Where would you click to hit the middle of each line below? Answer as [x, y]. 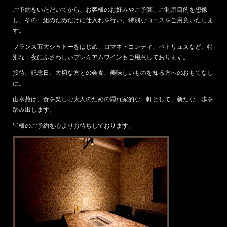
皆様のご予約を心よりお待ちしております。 [73, 126]
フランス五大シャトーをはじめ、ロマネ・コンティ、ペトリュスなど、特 [113, 47]
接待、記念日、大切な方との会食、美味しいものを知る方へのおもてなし [113, 73]
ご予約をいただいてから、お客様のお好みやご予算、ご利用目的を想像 [110, 10]
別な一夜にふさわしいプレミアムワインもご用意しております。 [101, 58]
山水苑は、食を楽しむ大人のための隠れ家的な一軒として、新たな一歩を [113, 100]
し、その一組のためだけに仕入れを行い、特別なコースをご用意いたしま [113, 21]
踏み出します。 [34, 110]
